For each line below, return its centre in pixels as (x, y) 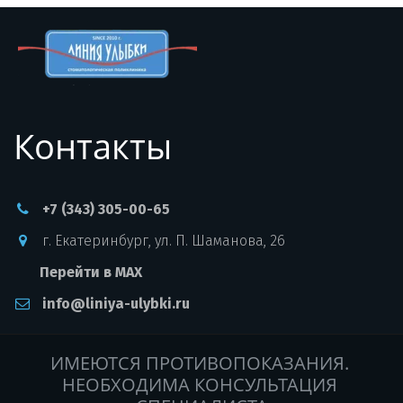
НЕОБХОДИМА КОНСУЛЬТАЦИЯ (199, 385)
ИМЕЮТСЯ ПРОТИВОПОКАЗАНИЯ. (199, 363)
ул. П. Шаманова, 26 (220, 241)
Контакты (93, 146)
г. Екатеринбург (95, 241)
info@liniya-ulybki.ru (116, 304)
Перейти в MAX (91, 272)
